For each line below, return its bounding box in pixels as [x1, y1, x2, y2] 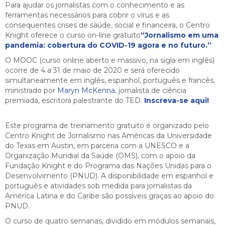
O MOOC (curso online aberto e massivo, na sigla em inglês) [5, 55, 214, 65]
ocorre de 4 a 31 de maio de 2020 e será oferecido [5, 65, 180, 75]
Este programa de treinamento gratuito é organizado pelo [5, 121, 209, 130]
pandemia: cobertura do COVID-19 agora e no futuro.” [5, 40, 211, 50]
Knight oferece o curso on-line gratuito [5, 30, 141, 40]
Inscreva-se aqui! [144, 95, 209, 105]
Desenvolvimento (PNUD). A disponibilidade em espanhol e [5, 171, 213, 180]
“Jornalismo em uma [141, 30, 218, 40]
